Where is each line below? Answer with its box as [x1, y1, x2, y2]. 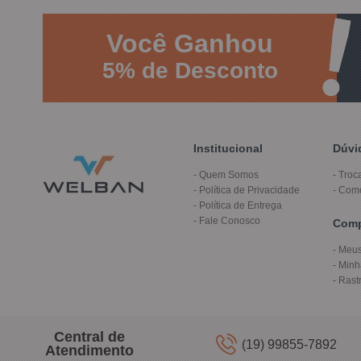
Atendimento [44, 342, 134, 359]
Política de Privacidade [198, 184, 300, 196]
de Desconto [135, 57, 278, 83]
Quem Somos [198, 168, 259, 180]
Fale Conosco [198, 214, 260, 226]
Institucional [193, 141, 263, 155]
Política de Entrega [198, 199, 282, 211]
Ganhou [174, 28, 273, 58]
